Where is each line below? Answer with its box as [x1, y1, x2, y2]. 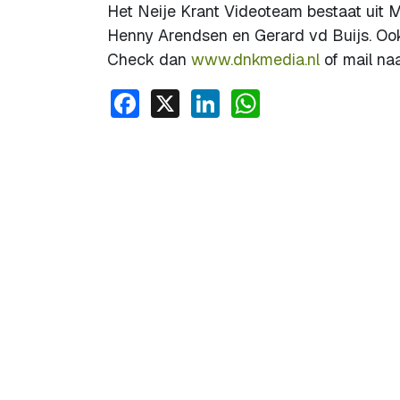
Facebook [139, 82, 267, 120]
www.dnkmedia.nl [191, 48, 320, 70]
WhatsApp [260, 82, 392, 120]
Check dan [107, 48, 191, 70]
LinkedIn [220, 82, 330, 120]
